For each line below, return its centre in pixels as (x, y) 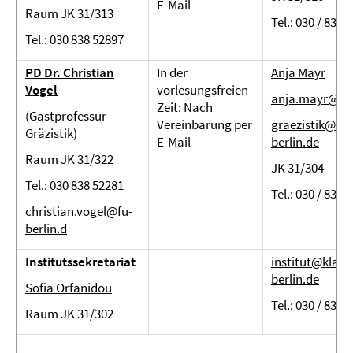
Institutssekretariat (80, 262)
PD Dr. (43, 72)
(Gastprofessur (66, 116)
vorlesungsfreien (203, 90)
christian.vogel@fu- (79, 211)
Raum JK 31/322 (69, 159)
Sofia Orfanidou (69, 288)
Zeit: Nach (185, 107)
